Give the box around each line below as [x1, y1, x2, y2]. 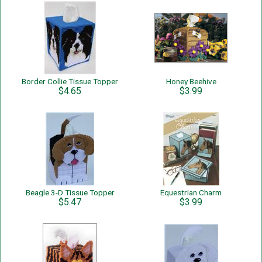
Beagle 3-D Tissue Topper [25, 188, 115, 197]
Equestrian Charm [160, 188, 222, 197]
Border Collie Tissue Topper [22, 77, 118, 86]
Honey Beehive [166, 77, 216, 86]
